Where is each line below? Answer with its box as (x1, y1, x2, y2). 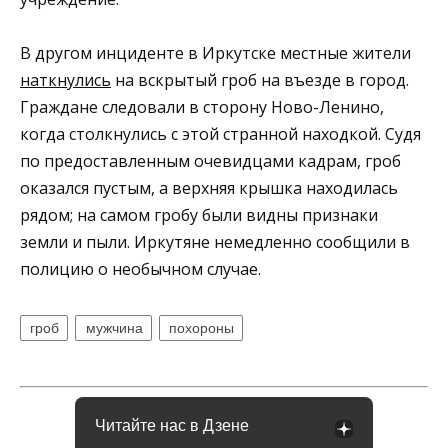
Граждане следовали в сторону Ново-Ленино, (20, 95, 384, 118)
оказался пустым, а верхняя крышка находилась (20, 176, 398, 199)
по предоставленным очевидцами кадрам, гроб (20, 149, 401, 172)
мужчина (85, 319, 143, 336)
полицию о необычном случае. (20, 257, 261, 280)
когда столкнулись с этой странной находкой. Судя (20, 122, 421, 145)
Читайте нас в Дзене (95, 417, 249, 435)
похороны (169, 319, 235, 336)
